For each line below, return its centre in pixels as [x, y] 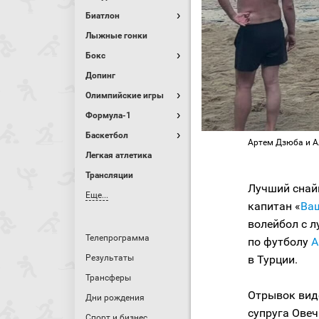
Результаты [110, 258]
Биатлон [103, 16]
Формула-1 [108, 115]
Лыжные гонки [116, 36]
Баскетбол [107, 135]
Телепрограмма [117, 238]
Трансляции [109, 175]
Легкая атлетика [119, 155]
